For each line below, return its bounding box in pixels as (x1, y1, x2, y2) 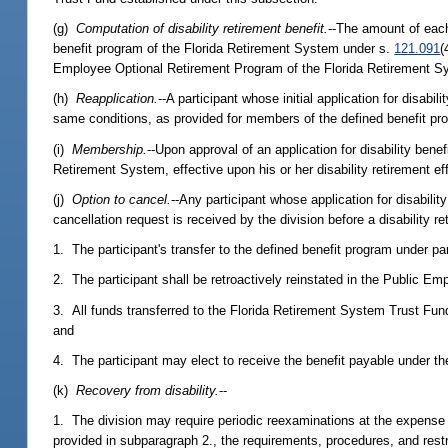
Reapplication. (76, 91, 159, 107)
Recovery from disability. (76, 382, 220, 398)
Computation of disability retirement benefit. (76, 21, 329, 37)
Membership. (72, 141, 148, 157)
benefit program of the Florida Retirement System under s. (53, 41, 395, 57)
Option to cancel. (72, 191, 172, 207)
